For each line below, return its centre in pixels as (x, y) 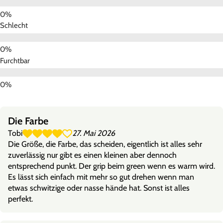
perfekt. (20, 199)
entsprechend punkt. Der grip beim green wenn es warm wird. (111, 166)
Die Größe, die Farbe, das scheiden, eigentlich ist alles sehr (105, 144)
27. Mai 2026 (94, 133)
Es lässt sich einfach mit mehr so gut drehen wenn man (101, 177)
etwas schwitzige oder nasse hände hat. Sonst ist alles (99, 188)
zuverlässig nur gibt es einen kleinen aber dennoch (92, 155)
